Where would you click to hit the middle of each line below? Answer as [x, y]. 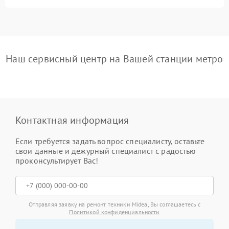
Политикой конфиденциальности [114, 212]
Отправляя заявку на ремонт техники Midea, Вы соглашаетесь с [114, 204]
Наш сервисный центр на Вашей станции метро [114, 59]
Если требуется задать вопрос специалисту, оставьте [110, 141]
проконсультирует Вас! [57, 161]
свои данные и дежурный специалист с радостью [106, 151]
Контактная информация [72, 120]
